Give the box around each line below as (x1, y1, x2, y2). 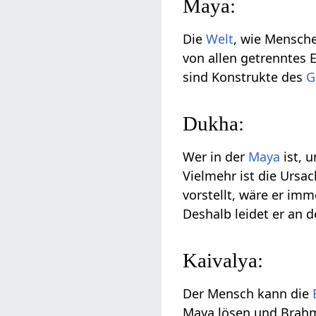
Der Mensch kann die (183, 285, 313, 303)
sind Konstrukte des (183, 68, 307, 86)
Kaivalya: (183, 249, 264, 272)
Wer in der (183, 148, 249, 166)
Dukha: (183, 112, 245, 135)
